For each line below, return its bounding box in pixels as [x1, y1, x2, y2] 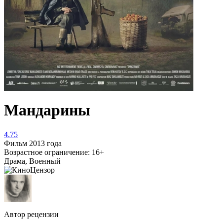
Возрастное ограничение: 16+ [4, 147, 104, 156]
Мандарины [4, 101, 90, 119]
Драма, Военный [4, 156, 61, 165]
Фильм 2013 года [4, 139, 62, 147]
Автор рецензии [4, 210, 59, 219]
